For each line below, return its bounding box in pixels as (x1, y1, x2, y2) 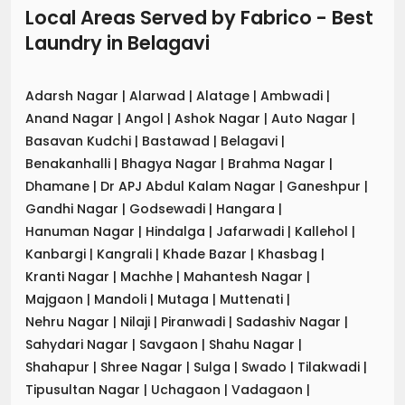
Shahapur (25, 357, 93, 376)
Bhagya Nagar (121, 154, 221, 173)
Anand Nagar (25, 108, 118, 127)
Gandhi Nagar (25, 199, 122, 218)
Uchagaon (151, 380, 224, 399)
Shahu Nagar (209, 334, 298, 353)
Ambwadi (260, 86, 326, 105)
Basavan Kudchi (25, 131, 135, 150)
